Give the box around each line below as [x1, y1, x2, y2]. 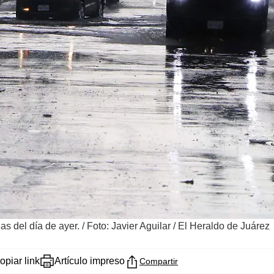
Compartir [139, 256, 178, 266]
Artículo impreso [54, 255, 125, 266]
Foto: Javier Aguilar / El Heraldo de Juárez [87, 220, 270, 231]
